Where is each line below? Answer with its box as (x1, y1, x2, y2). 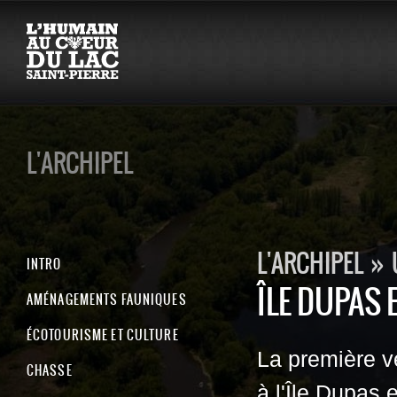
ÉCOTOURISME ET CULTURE (27, 325, 179, 344)
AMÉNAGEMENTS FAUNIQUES (27, 290, 187, 308)
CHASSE (27, 361, 73, 379)
